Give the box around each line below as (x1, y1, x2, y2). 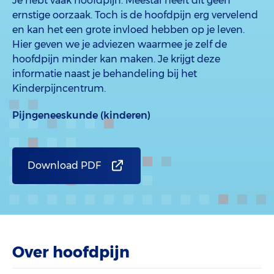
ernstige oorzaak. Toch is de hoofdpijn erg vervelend (12, 9, 258, 21)
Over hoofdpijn (12, 242, 130, 261)
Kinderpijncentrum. (12, 83, 106, 94)
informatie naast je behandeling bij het (12, 68, 197, 80)
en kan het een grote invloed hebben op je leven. (12, 24, 245, 35)
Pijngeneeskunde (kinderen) (12, 109, 150, 121)
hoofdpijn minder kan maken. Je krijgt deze (12, 53, 220, 65)
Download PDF (28, 160, 101, 171)
